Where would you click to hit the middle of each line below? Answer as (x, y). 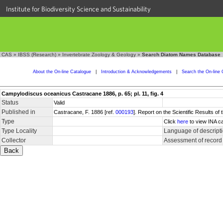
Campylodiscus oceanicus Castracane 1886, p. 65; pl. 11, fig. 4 (82, 94)
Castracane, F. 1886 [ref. (85, 112)
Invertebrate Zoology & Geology (99, 55)
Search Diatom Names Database (181, 55)
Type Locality (19, 131)
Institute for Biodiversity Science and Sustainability (78, 9)
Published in (18, 112)
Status (10, 103)
